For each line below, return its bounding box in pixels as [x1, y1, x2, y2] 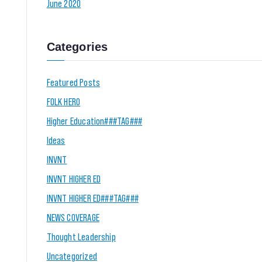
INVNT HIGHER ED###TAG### [46, 191, 139, 204]
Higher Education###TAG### [46, 113, 143, 127]
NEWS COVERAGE [46, 210, 99, 223]
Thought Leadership [46, 229, 116, 243]
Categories [46, 40, 108, 53]
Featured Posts [46, 75, 101, 88]
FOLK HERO [46, 94, 81, 108]
